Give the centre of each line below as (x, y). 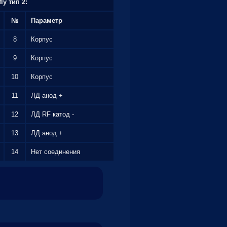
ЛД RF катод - (52, 114)
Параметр (47, 21)
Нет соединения (55, 152)
